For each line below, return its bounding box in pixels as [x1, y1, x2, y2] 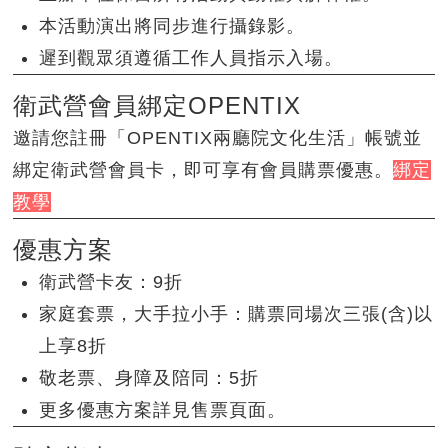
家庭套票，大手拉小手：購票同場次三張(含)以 [39, 304, 434, 325]
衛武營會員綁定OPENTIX [13, 92, 302, 120]
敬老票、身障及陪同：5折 [39, 368, 260, 389]
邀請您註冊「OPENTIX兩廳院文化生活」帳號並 [13, 128, 423, 149]
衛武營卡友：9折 [39, 272, 184, 293]
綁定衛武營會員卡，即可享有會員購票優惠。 [13, 160, 394, 181]
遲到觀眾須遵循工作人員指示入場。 [39, 48, 344, 69]
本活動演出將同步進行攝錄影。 [39, 16, 306, 37]
